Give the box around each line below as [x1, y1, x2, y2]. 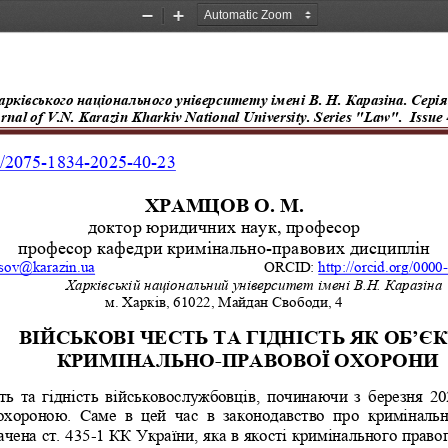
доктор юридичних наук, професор [87, 214, 361, 236]
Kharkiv [131, 107, 182, 125]
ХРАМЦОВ [144, 193, 249, 215]
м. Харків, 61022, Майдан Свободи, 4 [105, 292, 343, 310]
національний [144, 275, 229, 293]
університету [176, 90, 268, 108]
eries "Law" [322, 107, 399, 125]
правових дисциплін [272, 235, 435, 257]
